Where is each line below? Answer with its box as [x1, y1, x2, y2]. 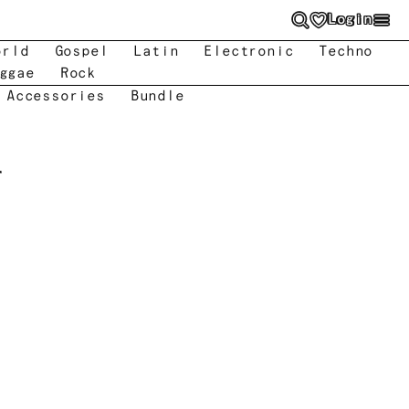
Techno [319, 44, 373, 59]
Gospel [54, 44, 109, 59]
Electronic [204, 44, 294, 59]
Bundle [130, 89, 184, 104]
